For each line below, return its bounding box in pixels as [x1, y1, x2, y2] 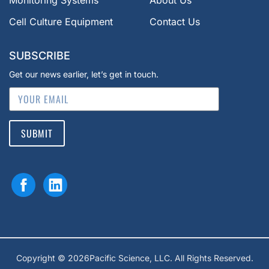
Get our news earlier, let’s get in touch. [9, 69, 159, 80]
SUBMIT [21, 126, 53, 141]
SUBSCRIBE [9, 49, 70, 62]
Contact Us [150, 16, 200, 28]
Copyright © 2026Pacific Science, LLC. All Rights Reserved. [16, 253, 253, 264]
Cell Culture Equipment [9, 16, 113, 28]
